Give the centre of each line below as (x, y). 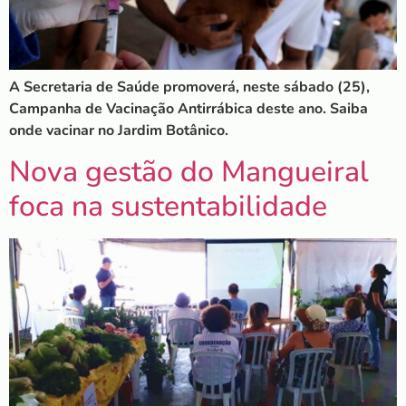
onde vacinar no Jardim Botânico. (119, 131)
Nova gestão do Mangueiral (189, 171)
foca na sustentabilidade (168, 206)
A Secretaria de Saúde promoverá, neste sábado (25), (189, 87)
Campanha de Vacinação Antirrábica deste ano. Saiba (188, 109)
